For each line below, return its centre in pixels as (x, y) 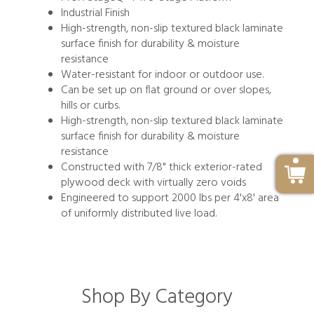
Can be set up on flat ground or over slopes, (166, 90)
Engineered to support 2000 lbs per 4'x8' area (170, 198)
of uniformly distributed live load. (139, 213)
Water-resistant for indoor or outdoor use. (162, 75)
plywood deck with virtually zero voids (153, 183)
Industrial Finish (97, 13)
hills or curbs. (90, 105)
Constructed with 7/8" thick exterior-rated (162, 167)
